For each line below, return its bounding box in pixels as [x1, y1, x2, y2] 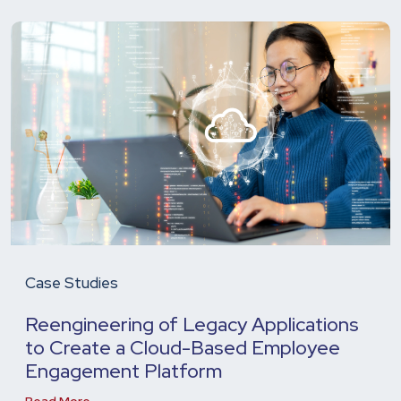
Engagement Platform [25, 357, 222, 384]
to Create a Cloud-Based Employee [25, 334, 340, 361]
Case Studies [25, 272, 118, 293]
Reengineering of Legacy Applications [25, 311, 359, 337]
